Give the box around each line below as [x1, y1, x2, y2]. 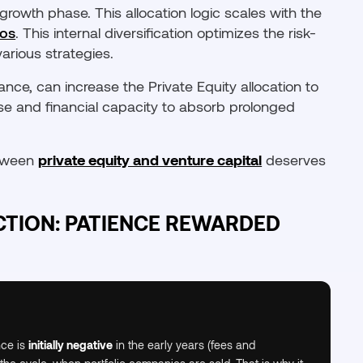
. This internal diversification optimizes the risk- [15, 23, 317, 41]
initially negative [28, 338, 113, 352]
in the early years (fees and [113, 338, 256, 352]
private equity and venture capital [38, 151, 263, 169]
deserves [262, 151, 327, 169]
